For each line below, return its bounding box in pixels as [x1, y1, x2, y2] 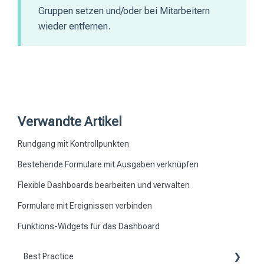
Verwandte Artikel [18, 114, 122, 129]
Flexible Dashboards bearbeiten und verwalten [18, 180, 190, 190]
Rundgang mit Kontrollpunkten [18, 138, 129, 148]
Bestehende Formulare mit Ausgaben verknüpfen [18, 159, 199, 169]
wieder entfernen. [38, 20, 110, 32]
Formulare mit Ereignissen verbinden [18, 200, 152, 210]
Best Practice [24, 252, 74, 262]
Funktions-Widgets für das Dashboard [18, 221, 160, 231]
